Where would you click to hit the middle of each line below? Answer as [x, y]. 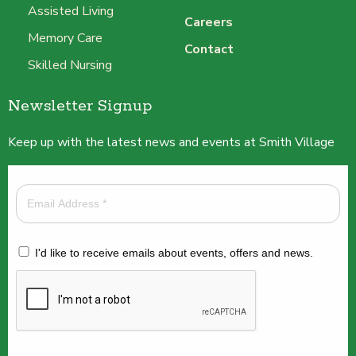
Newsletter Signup [80, 106]
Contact [209, 50]
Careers [209, 23]
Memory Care [65, 39]
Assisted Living [71, 12]
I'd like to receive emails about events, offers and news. [174, 253]
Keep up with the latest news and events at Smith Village [171, 143]
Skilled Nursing [70, 66]
